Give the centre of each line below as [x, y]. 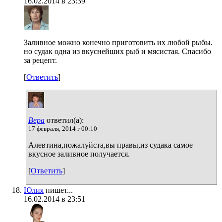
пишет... [58, 190]
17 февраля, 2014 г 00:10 [63, 128]
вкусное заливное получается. [79, 154]
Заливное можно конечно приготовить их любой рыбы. [118, 42]
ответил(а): [64, 120]
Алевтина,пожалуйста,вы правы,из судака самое [111, 145]
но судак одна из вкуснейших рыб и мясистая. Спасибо [117, 51]
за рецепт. [40, 60]
